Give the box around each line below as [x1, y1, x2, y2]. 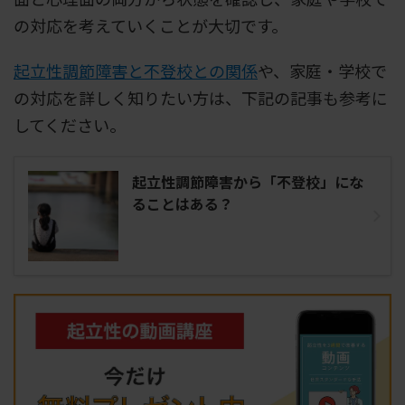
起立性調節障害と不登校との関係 [14, 58, 258, 82]
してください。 [14, 112, 126, 137]
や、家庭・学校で [258, 58, 387, 82]
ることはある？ [132, 192, 233, 214]
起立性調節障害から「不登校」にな [132, 170, 363, 193]
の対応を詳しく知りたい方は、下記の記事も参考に [14, 85, 388, 109]
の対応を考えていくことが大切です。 [14, 13, 287, 37]
